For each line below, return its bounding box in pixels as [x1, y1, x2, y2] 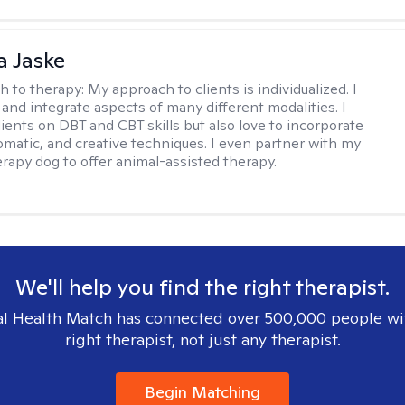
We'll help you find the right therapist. [15, 273, 390, 301]
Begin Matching [145, 381, 260, 402]
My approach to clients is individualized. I [88, 80, 358, 99]
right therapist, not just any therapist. [64, 329, 341, 350]
